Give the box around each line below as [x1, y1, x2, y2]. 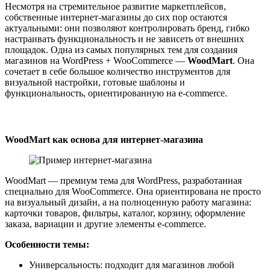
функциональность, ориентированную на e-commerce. [5, 87, 227, 98]
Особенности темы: [5, 239, 89, 250]
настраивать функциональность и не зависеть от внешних [5, 33, 244, 44]
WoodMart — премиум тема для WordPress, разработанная [5, 175, 242, 186]
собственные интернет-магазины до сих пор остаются [5, 11, 227, 22]
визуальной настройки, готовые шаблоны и [5, 77, 185, 87]
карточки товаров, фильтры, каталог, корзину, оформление [5, 208, 245, 219]
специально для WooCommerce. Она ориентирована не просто [5, 186, 261, 197]
